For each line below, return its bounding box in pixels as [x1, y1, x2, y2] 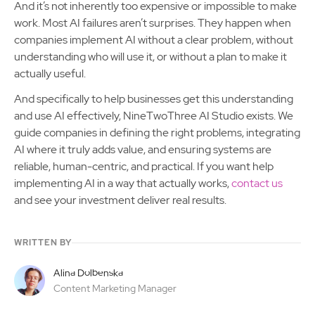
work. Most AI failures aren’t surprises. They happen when [14, 15, 291, 31]
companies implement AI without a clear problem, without [14, 32, 293, 48]
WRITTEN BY [14, 237, 72, 249]
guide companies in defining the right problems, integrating [14, 125, 300, 141]
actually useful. [14, 66, 86, 82]
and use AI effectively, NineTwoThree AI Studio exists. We [14, 108, 293, 124]
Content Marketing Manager [53, 282, 176, 295]
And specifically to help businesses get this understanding [14, 91, 293, 107]
